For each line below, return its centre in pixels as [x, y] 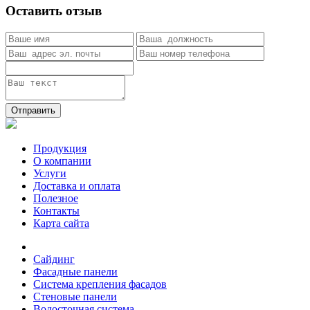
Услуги [50, 173]
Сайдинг [54, 259]
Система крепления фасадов [100, 284]
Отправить [33, 110]
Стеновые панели [75, 296]
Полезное [56, 198]
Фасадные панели [75, 271]
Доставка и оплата [77, 185]
